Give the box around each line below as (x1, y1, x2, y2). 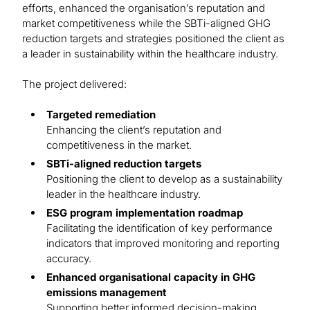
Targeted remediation (46, 108, 158, 122)
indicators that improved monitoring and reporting (46, 237, 280, 250)
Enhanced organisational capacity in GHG (46, 271, 255, 284)
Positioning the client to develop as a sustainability (46, 172, 282, 186)
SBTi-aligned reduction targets (46, 157, 201, 171)
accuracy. (46, 252, 91, 266)
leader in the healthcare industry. (46, 188, 201, 201)
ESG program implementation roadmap (46, 206, 243, 220)
